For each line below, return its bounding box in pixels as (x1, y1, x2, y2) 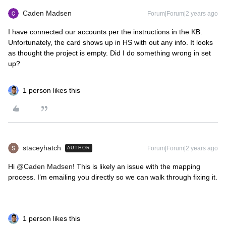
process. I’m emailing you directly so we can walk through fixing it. (8, 173, 217, 181)
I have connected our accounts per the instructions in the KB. (8, 28, 202, 36)
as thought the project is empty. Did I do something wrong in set (8, 49, 211, 57)
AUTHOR (67, 145, 90, 150)
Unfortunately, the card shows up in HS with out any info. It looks (8, 38, 213, 46)
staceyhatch (23, 144, 61, 152)
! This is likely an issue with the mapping (73, 162, 200, 171)
